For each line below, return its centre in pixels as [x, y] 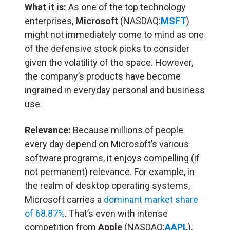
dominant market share [151, 199]
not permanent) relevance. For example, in [110, 171]
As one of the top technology [126, 7]
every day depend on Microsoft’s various [107, 144]
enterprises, [50, 21]
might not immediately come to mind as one [114, 34]
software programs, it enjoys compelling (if [112, 158]
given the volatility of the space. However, [109, 62]
